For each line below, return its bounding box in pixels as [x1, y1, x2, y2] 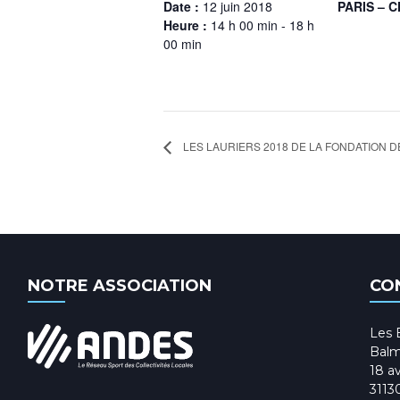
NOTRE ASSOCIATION [28, 275, 212, 296]
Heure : [163, 16, 211, 34]
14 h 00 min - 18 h [211, 16, 314, 34]
